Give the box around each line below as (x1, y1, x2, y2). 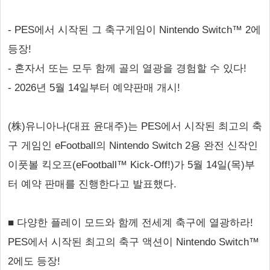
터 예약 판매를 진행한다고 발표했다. (8, 178, 177, 190)
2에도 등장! (8, 256, 60, 267)
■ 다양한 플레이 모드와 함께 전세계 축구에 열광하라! (8, 217, 253, 228)
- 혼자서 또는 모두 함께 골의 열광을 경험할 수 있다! (8, 63, 246, 74)
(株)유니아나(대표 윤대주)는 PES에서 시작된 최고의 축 (8, 121, 262, 132)
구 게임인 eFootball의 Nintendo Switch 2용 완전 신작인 (8, 140, 258, 151)
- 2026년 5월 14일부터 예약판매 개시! (8, 82, 180, 93)
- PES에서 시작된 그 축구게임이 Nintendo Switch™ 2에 (8, 24, 261, 36)
